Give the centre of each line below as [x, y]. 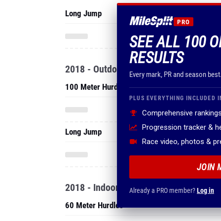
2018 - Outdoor [95, 69]
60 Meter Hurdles [94, 205]
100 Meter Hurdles [96, 87]
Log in [205, 190]
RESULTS [156, 58]
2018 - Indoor [92, 187]
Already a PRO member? [163, 190]
